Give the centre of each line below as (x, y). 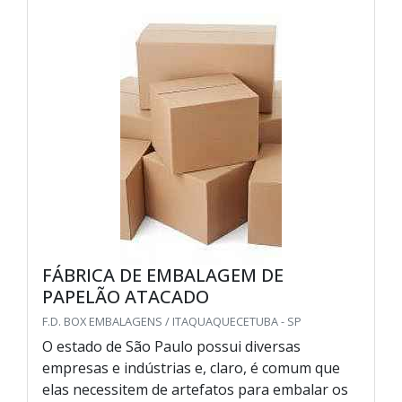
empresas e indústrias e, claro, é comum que (191, 367)
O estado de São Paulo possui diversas (171, 346)
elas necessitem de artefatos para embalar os (195, 389)
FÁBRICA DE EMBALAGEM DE (163, 275)
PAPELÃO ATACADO (126, 296)
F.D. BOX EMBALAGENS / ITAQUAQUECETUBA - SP (172, 321)
